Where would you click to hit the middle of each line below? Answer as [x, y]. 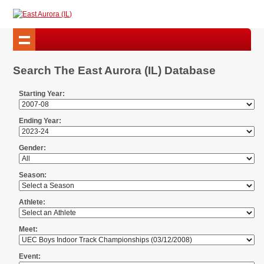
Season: [33, 175]
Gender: [33, 148]
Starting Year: [42, 94]
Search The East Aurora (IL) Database [115, 71]
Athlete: [32, 202]
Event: [30, 257]
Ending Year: [40, 121]
